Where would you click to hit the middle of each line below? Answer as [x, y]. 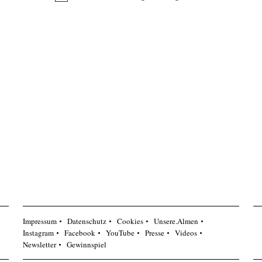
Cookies [130, 221]
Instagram [39, 233]
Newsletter [40, 244]
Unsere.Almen [176, 221]
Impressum [40, 221]
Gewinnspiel [87, 244]
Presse [155, 233]
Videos [186, 233]
